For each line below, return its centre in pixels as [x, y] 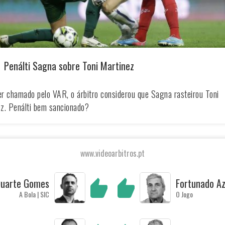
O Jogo [185, 194]
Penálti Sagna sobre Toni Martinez [69, 66]
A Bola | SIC [34, 194]
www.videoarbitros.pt [113, 153]
